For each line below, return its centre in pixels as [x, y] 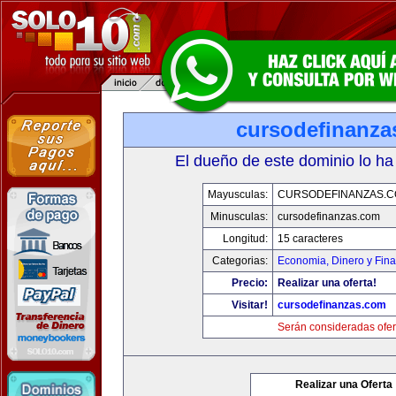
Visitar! [250, 305]
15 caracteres [310, 239]
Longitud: [245, 239]
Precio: [250, 283]
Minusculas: [239, 217]
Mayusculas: [238, 194]
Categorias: [240, 261]
